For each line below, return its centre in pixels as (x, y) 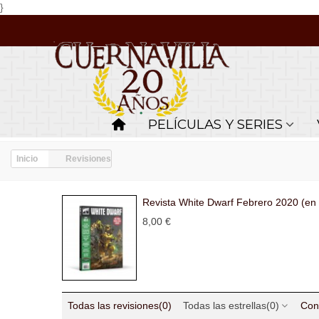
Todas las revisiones (113, 305)
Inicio (27, 159)
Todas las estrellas (225, 305)
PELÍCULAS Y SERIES (215, 124)
